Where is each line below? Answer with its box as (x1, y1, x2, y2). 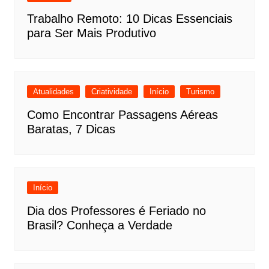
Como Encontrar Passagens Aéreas (26, 108, 218, 122)
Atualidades (32, 87, 74, 97)
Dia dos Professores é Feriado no (26, 204, 206, 218)
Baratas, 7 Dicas (26, 122, 115, 136)
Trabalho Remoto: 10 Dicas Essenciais (26, 12, 232, 26)
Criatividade (91, 87, 132, 97)
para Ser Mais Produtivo (26, 26, 156, 40)
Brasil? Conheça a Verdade (26, 219, 172, 232)
